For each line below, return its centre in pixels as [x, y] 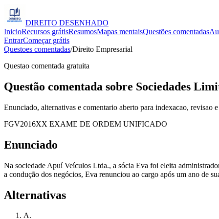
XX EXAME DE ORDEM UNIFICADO [101, 124]
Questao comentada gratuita [47, 66]
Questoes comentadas [37, 49]
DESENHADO [84, 23]
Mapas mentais [120, 32]
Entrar [13, 40]
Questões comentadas [176, 32]
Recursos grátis [45, 32]
